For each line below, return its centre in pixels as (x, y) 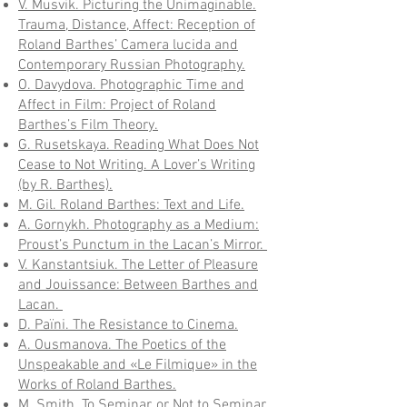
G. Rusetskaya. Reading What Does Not (139, 145)
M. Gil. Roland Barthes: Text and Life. (131, 205)
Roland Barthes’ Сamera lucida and (128, 45)
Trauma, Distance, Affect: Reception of (137, 25)
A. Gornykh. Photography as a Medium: (139, 225)
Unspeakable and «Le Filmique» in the (138, 365)
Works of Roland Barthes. (97, 385)
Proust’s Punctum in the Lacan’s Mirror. (143, 245)
